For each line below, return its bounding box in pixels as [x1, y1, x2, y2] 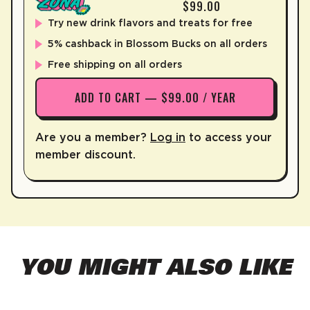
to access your [185, 130, 272, 145]
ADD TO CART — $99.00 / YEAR [74, 89, 236, 107]
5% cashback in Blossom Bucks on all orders [48, 37, 267, 51]
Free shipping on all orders [48, 58, 182, 71]
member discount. [35, 147, 136, 162]
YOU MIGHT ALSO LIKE [19, 252, 291, 281]
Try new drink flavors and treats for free [48, 17, 253, 30]
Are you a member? [35, 130, 150, 145]
